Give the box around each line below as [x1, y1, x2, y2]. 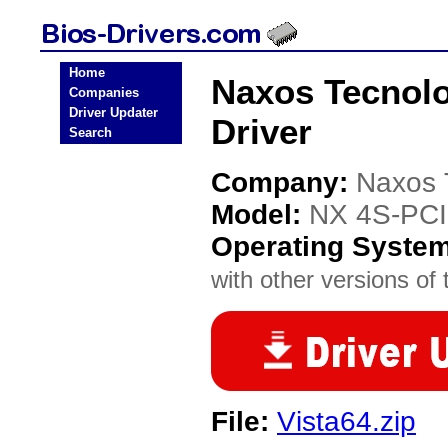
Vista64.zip [277, 406, 416, 437]
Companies [69, 85, 139, 100]
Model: [211, 199, 309, 230]
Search [69, 125, 112, 140]
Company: [211, 167, 356, 198]
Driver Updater [69, 105, 158, 120]
